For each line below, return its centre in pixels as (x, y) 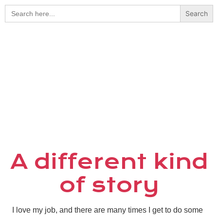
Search (17, 8)
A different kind (109, 162)
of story (109, 185)
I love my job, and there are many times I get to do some (108, 210)
